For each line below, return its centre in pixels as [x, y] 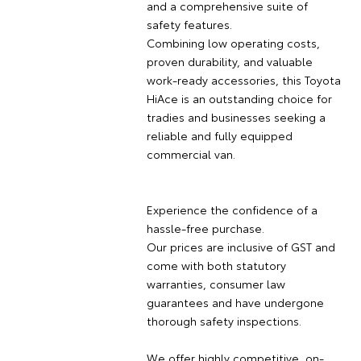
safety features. [189, 24]
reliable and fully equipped [219, 135]
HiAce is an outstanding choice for [239, 98]
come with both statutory [216, 265]
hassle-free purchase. [205, 228]
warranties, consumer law [216, 283]
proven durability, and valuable [229, 61]
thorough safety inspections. [224, 320]
